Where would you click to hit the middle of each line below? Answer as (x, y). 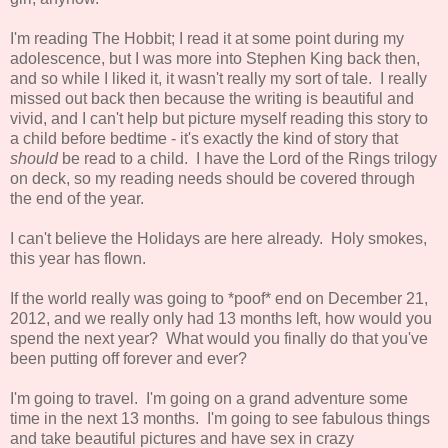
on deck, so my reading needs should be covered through (212, 178)
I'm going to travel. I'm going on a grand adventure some (209, 398)
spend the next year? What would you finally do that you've (219, 338)
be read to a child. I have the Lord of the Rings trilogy (247, 158)
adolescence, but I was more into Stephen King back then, (215, 58)
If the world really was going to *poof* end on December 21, (219, 298)
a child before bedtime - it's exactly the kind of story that (204, 138)
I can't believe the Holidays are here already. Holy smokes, (218, 238)
